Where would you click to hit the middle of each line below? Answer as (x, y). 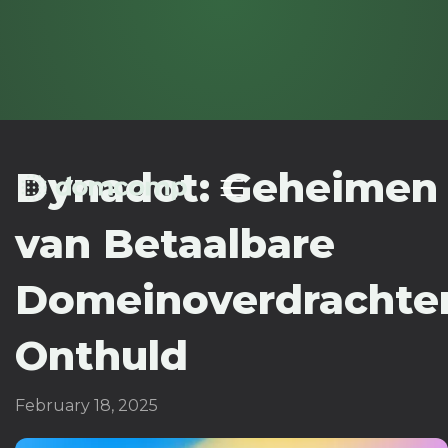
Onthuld (101, 355)
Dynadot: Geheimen (226, 187)
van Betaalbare (175, 243)
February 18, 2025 (86, 405)
